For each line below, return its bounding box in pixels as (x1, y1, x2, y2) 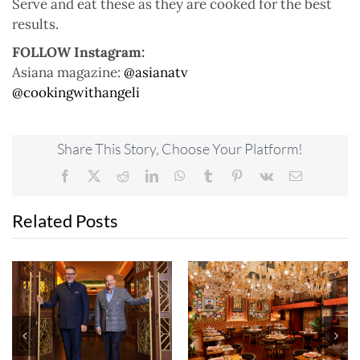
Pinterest (242, 168, 286, 182)
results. (12, 15, 59, 34)
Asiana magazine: (12, 63, 124, 82)
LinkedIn (157, 168, 204, 182)
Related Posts (12, 209, 118, 231)
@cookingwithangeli (12, 84, 140, 102)
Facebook (70, 168, 121, 182)
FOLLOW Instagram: (12, 43, 145, 62)
